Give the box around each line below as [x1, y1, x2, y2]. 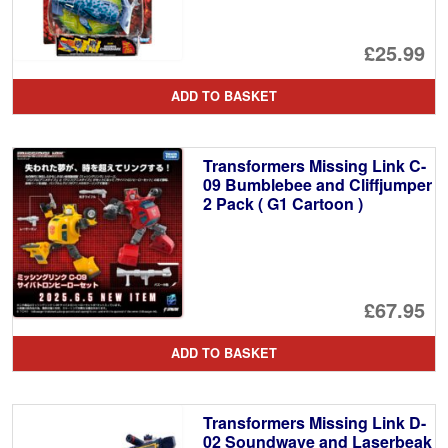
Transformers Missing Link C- [202, 154, 426, 178]
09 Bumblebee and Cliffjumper [202, 173, 432, 197]
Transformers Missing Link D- [202, 411, 426, 435]
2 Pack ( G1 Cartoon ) [202, 192, 363, 216]
